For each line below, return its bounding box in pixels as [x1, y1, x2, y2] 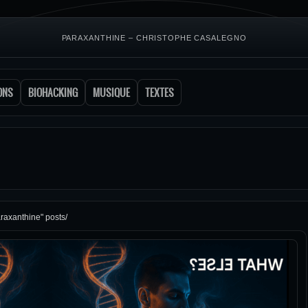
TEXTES [145, 85, 174, 100]
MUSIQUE [93, 85, 130, 100]
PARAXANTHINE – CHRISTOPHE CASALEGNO [61, 33, 247, 42]
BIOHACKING [28, 85, 78, 100]
